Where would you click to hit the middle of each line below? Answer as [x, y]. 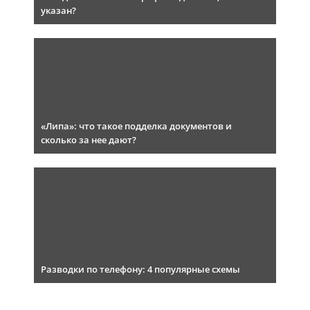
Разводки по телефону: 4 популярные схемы [140, 270]
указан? [58, 11]
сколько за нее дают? [89, 140]
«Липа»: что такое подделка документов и [136, 126]
